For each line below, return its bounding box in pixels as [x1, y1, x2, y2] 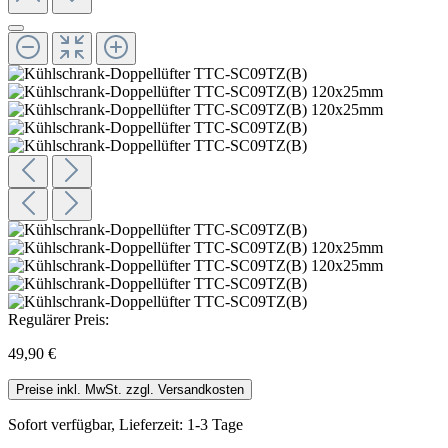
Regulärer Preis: [8, 310, 109, 328]
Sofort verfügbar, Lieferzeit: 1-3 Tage [8, 415, 243, 433]
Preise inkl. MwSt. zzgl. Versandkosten [16, 381, 244, 397]
